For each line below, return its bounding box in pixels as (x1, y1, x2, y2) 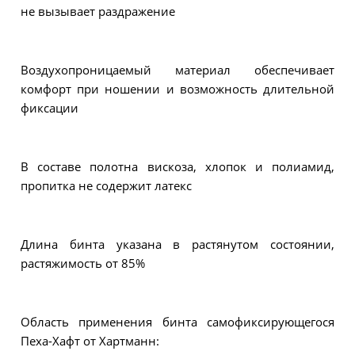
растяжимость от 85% (21, 255, 145, 272)
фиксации (21, 100, 78, 116)
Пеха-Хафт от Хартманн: (21, 333, 159, 349)
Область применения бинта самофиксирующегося (21, 314, 334, 330)
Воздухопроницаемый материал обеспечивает (21, 62, 334, 78)
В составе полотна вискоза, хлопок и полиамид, (21, 158, 334, 175)
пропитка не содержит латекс (21, 177, 192, 194)
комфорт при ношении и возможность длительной (21, 81, 334, 97)
